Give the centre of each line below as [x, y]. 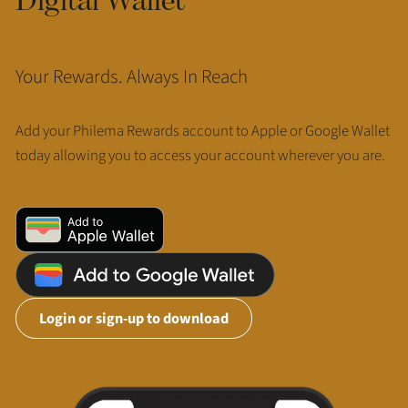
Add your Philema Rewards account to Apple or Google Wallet [202, 131]
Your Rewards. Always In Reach [131, 76]
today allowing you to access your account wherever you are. [200, 155]
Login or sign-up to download [133, 318]
